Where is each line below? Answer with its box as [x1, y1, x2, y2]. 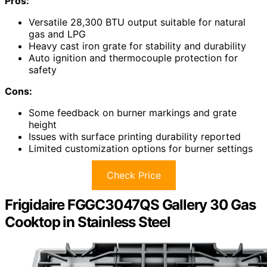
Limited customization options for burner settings [29, 142, 253, 155]
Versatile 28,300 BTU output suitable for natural [29, 16, 246, 29]
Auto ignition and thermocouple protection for [29, 52, 238, 64]
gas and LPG [29, 28, 86, 41]
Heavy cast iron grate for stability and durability [29, 40, 246, 52]
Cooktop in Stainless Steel [5, 213, 170, 231]
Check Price [106, 169, 161, 182]
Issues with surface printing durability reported [29, 131, 241, 143]
